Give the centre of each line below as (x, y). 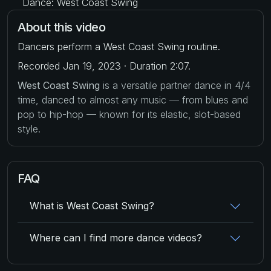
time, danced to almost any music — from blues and (133, 100)
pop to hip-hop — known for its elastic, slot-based (129, 114)
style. (29, 129)
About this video (62, 27)
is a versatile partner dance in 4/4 (175, 85)
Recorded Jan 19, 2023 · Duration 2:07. (104, 66)
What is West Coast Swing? (92, 206)
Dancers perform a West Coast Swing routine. (119, 46)
